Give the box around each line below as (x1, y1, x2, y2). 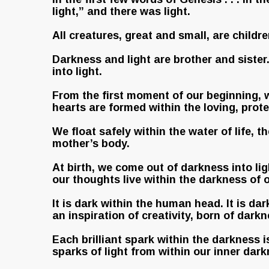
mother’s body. (52, 138, 130, 150)
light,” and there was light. (52, 5, 190, 17)
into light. (52, 65, 102, 77)
